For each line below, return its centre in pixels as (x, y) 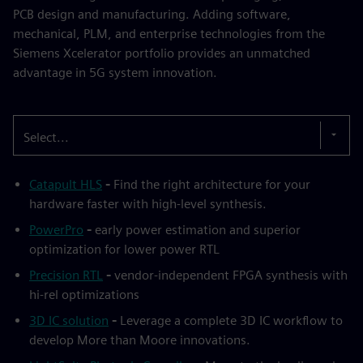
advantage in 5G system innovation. (115, 72)
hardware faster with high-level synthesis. (148, 203)
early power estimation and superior (198, 229)
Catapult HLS (66, 184)
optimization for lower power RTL (124, 249)
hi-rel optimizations (84, 294)
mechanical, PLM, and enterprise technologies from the (169, 33)
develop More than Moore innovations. (140, 340)
